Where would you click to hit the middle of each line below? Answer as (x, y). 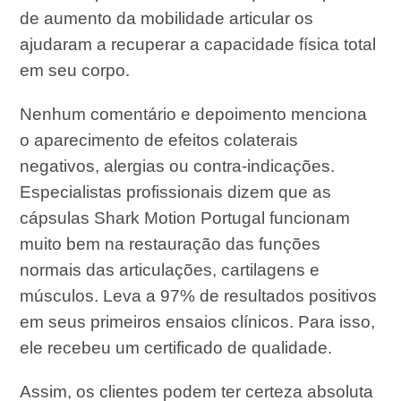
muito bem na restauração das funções (171, 244)
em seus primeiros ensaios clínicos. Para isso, (198, 322)
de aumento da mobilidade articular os (167, 19)
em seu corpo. (75, 71)
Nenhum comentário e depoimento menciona (194, 115)
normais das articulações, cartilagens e (170, 270)
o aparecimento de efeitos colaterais (159, 141)
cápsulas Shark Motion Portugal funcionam (185, 218)
